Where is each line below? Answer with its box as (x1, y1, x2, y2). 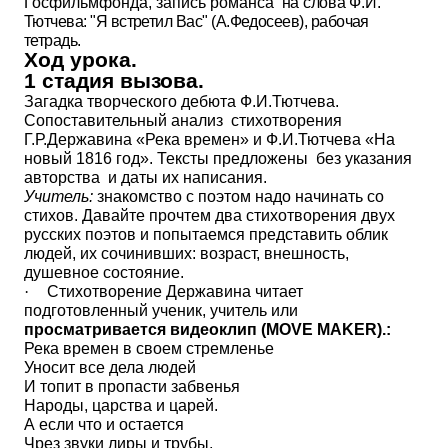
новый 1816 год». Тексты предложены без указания (24, 150, 412, 167)
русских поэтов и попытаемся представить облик (24, 226, 388, 243)
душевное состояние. (24, 264, 184, 281)
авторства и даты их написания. (24, 169, 267, 186)
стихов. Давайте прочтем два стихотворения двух (24, 207, 395, 224)
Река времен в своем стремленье (24, 340, 274, 357)
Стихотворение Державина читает (47, 283, 303, 300)
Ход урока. (24, 48, 137, 72)
